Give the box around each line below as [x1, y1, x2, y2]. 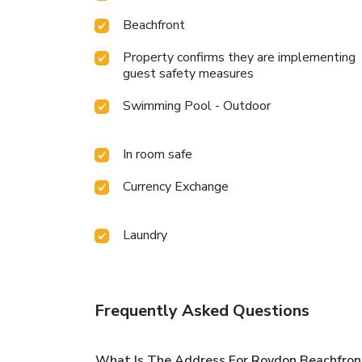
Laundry [123, 226, 167, 245]
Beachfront [123, 16, 185, 35]
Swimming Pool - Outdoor [123, 97, 271, 116]
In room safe [123, 145, 192, 164]
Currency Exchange [123, 178, 229, 196]
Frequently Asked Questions [95, 300, 309, 322]
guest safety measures [123, 65, 254, 83]
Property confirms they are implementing [123, 48, 356, 67]
